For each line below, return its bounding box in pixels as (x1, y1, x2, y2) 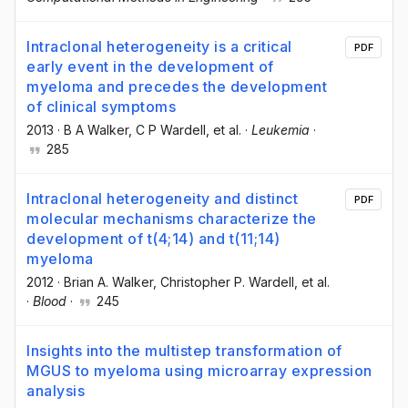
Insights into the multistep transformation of (26, 342, 342, 361)
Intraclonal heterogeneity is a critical (26, 37, 292, 56)
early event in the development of (26, 57, 274, 76)
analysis (26, 382, 85, 401)
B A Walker (64, 122, 128, 138)
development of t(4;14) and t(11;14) (26, 229, 280, 249)
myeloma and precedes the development (26, 77, 327, 97)
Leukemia (251, 122, 310, 138)
